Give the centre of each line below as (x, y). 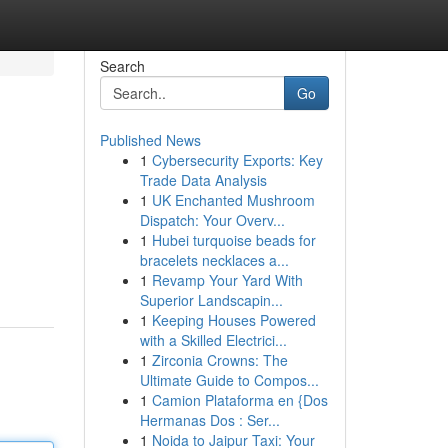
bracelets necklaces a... (214, 260)
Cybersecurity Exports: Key (237, 160)
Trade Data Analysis (203, 180)
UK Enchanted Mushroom (233, 200)
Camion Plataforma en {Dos (239, 400)
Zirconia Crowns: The (219, 360)
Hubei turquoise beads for (233, 240)
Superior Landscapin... (211, 300)
